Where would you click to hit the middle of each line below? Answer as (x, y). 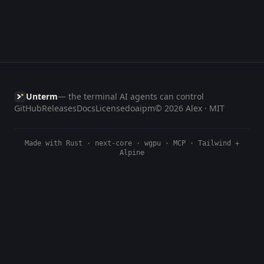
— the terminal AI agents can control (131, 96)
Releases (59, 108)
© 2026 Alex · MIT (190, 108)
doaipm (140, 108)
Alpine (132, 153)
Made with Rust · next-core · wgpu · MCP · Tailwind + (132, 143)
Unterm (42, 96)
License (110, 108)
